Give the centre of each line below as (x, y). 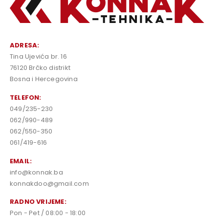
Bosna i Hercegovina (44, 79)
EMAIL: (21, 161)
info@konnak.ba (36, 172)
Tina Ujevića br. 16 (38, 56)
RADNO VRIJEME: (38, 202)
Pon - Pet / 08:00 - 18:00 (48, 213)
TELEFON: (26, 97)
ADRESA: (25, 45)
